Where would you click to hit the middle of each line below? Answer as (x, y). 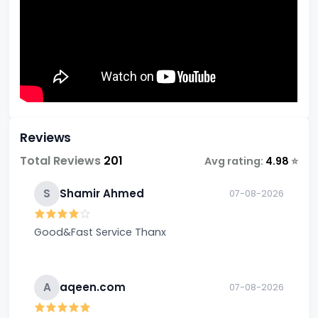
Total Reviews (62, 160)
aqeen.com (93, 287)
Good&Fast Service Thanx (151, 232)
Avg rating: (235, 161)
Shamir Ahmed (102, 194)
